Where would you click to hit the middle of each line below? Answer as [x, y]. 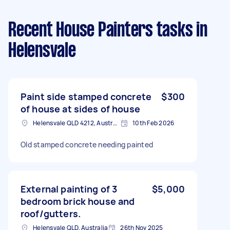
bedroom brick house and [78, 201]
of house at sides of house [80, 109]
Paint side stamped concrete [86, 96]
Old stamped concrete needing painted [87, 144]
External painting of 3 [69, 189]
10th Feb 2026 [154, 123]
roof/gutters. [51, 213]
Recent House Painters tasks [101, 31]
